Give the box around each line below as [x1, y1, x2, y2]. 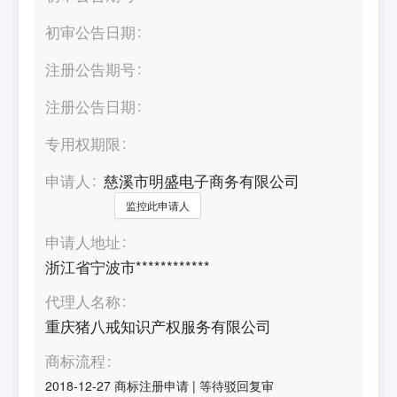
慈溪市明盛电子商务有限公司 [104, 169, 300, 191]
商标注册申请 [114, 376, 190, 394]
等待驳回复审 [199, 376, 275, 394]
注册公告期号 [45, 58, 136, 80]
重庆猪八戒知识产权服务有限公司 [45, 315, 272, 338]
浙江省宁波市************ [45, 255, 211, 277]
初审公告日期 [45, 20, 136, 43]
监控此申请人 [126, 197, 191, 213]
